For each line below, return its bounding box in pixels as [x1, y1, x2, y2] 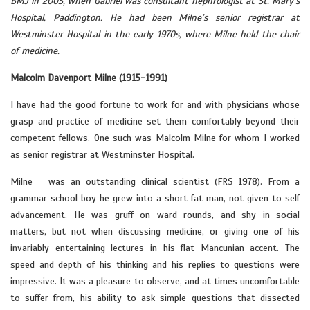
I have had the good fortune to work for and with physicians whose [10, 99, 300, 111]
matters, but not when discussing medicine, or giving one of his [10, 226, 300, 237]
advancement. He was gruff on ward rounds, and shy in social [10, 209, 300, 221]
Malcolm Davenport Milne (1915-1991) [10, 72, 167, 84]
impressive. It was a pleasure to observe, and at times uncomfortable [10, 275, 300, 287]
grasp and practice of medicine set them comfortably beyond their [10, 116, 300, 127]
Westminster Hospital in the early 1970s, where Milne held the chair [10, 28, 300, 40]
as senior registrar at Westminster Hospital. [10, 149, 194, 161]
